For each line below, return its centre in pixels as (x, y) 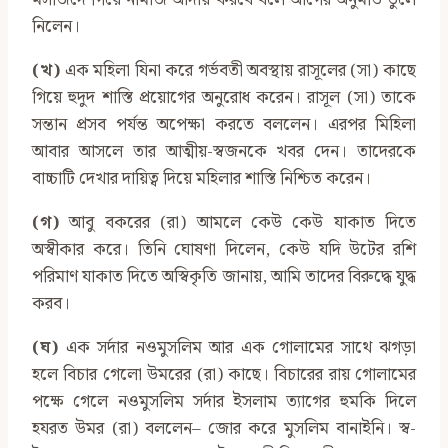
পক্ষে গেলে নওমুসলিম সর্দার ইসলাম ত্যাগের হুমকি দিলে (224, 402)
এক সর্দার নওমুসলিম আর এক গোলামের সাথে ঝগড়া (237, 348)
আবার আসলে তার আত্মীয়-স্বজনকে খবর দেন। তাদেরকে (224, 152)
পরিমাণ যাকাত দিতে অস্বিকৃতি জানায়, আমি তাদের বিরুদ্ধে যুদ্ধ (224, 277)
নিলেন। (56, 27)
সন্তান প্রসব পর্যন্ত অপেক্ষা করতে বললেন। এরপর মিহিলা (224, 125)
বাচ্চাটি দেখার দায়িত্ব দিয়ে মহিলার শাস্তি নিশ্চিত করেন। (201, 179)
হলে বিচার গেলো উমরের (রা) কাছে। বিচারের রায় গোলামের (224, 375)
